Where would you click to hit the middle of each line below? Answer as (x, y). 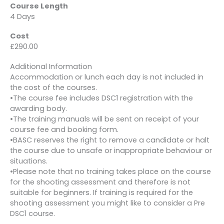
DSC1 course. (32, 213)
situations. (29, 161)
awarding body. (38, 108)
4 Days (22, 17)
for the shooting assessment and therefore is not (100, 182)
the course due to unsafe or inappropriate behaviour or (111, 150)
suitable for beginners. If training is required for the (101, 192)
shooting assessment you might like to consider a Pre (107, 203)
